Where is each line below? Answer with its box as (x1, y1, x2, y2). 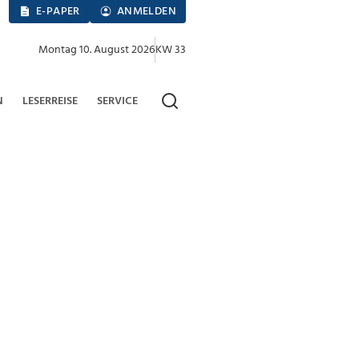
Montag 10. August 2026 (38, 40, 155, 59)
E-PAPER (35, 2, 80, 21)
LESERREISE (22, 91, 78, 111)
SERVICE (97, 91, 139, 111)
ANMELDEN (116, 2, 176, 21)
